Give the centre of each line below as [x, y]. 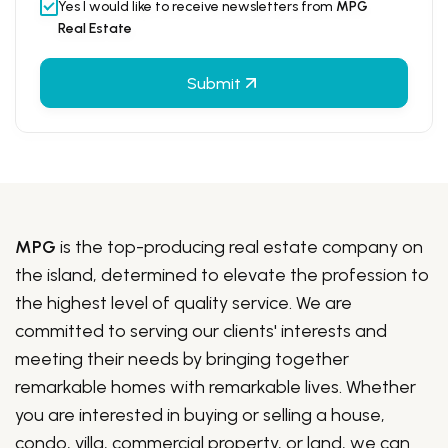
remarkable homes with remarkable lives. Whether [215, 387]
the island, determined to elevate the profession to [222, 275]
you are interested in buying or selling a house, [200, 415]
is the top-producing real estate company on [239, 247]
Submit [214, 83]
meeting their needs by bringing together [182, 359]
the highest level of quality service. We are [183, 303]
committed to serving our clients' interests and [201, 331]
